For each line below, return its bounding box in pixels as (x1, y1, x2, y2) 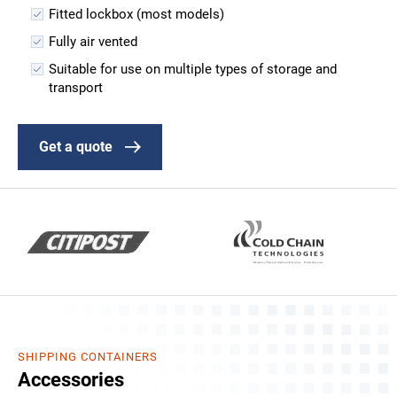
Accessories (18, 368, 124, 391)
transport (48, 79, 103, 96)
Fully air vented (48, 33, 137, 50)
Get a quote (39, 137, 113, 155)
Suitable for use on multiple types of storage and (48, 60, 337, 77)
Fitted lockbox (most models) (48, 5, 224, 22)
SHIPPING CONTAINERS (18, 349, 158, 363)
